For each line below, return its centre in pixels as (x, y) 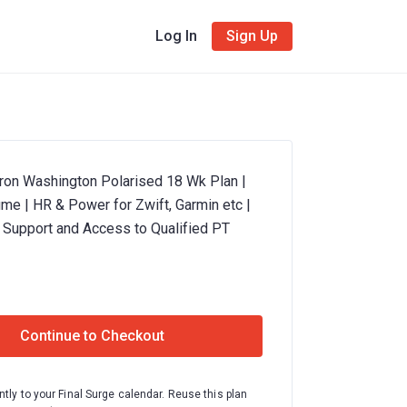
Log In (177, 36)
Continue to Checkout (92, 336)
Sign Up (252, 36)
